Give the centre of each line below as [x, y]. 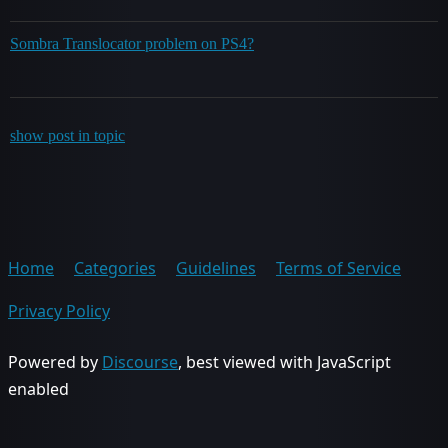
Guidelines [216, 268]
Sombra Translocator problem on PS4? [132, 43]
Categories [115, 268]
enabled [38, 389]
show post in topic [67, 135]
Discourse [140, 362]
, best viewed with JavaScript [284, 362]
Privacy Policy [59, 311]
